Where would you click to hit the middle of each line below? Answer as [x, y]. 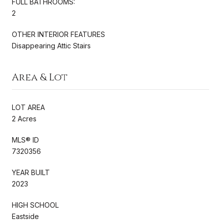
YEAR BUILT [31, 172]
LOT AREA [28, 107]
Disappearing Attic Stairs [51, 45]
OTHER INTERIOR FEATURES [58, 34]
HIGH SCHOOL [35, 205]
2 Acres [24, 118]
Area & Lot [40, 77]
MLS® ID [25, 140]
